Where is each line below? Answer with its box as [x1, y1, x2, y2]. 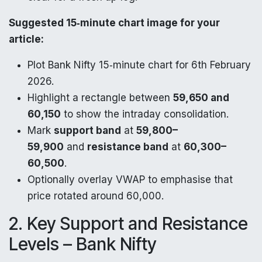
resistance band [87, 140, 168, 153]
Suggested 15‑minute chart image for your [9, 16, 220, 29]
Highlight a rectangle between [27, 91, 173, 104]
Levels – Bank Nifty [9, 233, 157, 254]
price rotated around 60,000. [27, 189, 164, 202]
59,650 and [173, 91, 229, 104]
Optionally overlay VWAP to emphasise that [27, 173, 233, 185]
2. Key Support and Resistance [9, 212, 248, 234]
